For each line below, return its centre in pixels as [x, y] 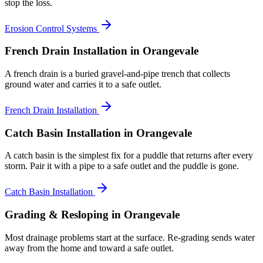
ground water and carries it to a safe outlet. [83, 84]
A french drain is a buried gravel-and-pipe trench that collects [117, 73]
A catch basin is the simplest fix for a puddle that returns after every [129, 156]
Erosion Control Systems [51, 28]
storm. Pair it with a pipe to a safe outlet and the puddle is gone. [122, 166]
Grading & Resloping [57, 215]
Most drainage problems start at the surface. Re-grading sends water [130, 237]
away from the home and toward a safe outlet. [89, 248]
